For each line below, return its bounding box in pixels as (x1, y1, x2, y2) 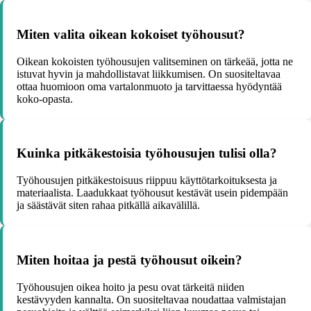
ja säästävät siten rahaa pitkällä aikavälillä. (17, 199, 200, 212)
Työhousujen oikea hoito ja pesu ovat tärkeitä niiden (17, 280, 244, 293)
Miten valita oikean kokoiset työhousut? (17, 26, 245, 42)
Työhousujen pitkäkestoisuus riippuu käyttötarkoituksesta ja (17, 174, 277, 187)
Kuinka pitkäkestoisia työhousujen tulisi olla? (17, 146, 277, 161)
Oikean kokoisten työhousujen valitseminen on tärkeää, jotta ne (17, 55, 293, 67)
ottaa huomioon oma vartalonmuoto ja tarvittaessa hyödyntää (17, 80, 282, 92)
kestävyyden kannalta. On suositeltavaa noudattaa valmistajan (17, 293, 286, 305)
